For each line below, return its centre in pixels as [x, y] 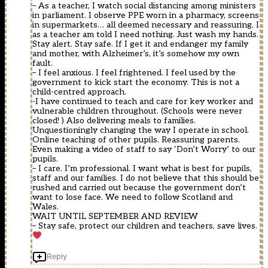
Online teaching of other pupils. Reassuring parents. [136, 140]
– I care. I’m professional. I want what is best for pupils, [142, 169]
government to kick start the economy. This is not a [136, 83]
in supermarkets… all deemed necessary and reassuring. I [146, 25]
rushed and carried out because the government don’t [139, 188]
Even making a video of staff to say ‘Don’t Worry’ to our [144, 150]
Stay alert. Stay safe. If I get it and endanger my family [140, 44]
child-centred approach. [79, 92]
